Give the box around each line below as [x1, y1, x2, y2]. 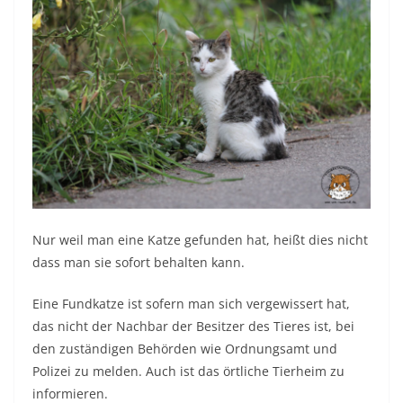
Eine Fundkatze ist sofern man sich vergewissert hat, [32, 295, 350, 313]
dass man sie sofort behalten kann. [32, 254, 245, 272]
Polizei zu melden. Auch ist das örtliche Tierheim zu [32, 363, 345, 381]
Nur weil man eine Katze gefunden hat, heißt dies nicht [32, 231, 368, 249]
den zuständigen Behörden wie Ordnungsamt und [32, 340, 337, 358]
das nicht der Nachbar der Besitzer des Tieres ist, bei [32, 318, 354, 336]
